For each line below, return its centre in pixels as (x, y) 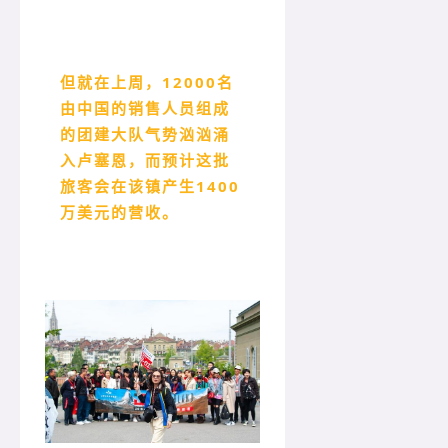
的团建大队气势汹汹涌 (145, 134)
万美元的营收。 (119, 212)
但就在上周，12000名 (147, 82)
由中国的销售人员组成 (145, 108)
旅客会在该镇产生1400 (150, 186)
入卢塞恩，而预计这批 (145, 160)
